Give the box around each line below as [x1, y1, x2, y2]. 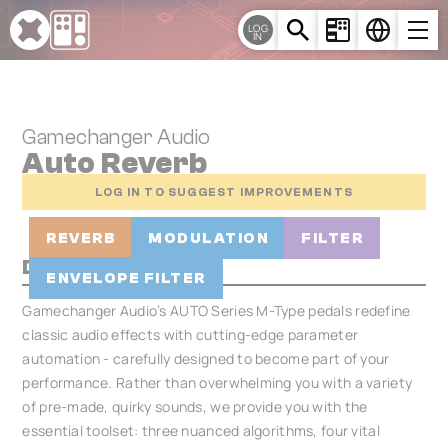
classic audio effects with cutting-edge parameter [22, 325, 359, 344]
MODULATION [148, 229, 270, 247]
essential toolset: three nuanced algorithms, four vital [22, 421, 380, 440]
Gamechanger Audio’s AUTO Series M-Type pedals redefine [22, 301, 411, 320]
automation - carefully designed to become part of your [22, 349, 390, 368]
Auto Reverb [22, 146, 209, 181]
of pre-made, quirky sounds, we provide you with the [22, 397, 368, 416]
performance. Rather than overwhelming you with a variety [22, 373, 413, 392]
